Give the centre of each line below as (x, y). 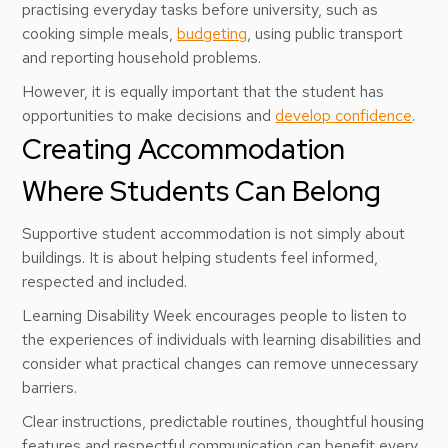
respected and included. (105, 281)
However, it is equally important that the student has (203, 91)
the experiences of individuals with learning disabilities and (222, 339)
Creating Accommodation (184, 149)
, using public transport (325, 33)
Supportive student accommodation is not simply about (214, 233)
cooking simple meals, (100, 33)
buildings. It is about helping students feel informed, (200, 257)
